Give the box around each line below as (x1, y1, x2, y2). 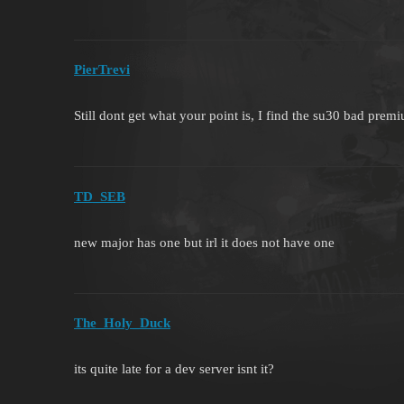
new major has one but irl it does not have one (74, 234, 335, 250)
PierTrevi (74, 62, 130, 78)
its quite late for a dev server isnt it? (74, 362, 274, 377)
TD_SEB (74, 188, 125, 204)
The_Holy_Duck (74, 316, 170, 331)
